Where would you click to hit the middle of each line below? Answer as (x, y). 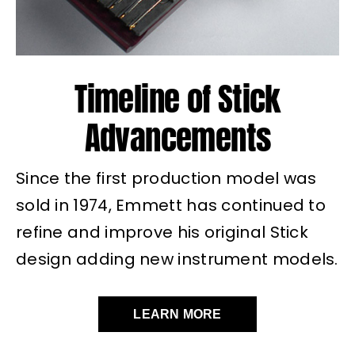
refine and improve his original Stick (162, 233)
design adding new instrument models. (177, 260)
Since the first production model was (166, 179)
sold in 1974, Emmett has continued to (171, 206)
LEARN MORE (177, 315)
